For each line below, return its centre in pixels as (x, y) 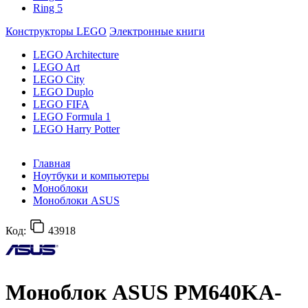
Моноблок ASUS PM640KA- (144, 293)
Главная (52, 163)
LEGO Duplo (63, 92)
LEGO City (59, 79)
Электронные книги (157, 31)
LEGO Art (56, 67)
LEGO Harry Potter (76, 129)
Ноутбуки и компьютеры (91, 176)
